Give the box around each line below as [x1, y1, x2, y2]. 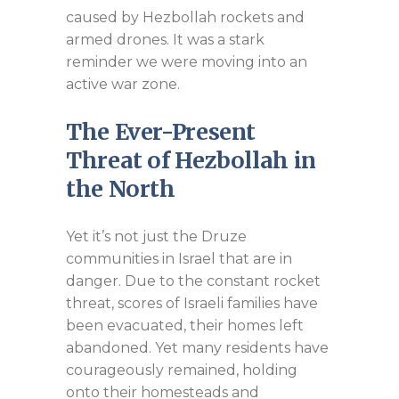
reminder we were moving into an [66, 53, 307, 70]
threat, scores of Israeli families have [66, 294, 318, 312]
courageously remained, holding [66, 361, 297, 379]
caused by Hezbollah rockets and [66, 8, 305, 26]
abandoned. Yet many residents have [66, 338, 329, 356]
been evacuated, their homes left [66, 316, 304, 334]
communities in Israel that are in [66, 249, 292, 267]
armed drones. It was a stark [66, 30, 265, 48]
